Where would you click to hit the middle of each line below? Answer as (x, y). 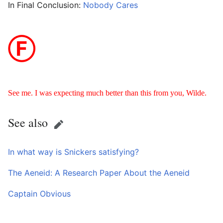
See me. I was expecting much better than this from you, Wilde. (107, 93)
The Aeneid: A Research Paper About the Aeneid (99, 172)
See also (28, 123)
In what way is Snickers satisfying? (73, 152)
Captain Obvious (39, 193)
